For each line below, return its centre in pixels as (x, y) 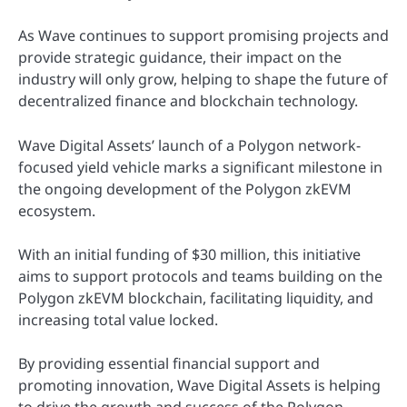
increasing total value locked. (118, 319)
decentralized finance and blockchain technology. (188, 101)
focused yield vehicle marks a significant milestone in (200, 167)
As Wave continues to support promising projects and (203, 36)
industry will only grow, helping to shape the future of (203, 79)
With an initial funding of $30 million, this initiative (189, 254)
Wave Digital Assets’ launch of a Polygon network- (189, 145)
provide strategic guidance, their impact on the (180, 58)
